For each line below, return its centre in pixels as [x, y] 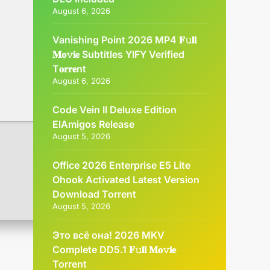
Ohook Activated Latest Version [126, 180]
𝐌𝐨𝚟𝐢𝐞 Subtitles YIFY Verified [119, 54]
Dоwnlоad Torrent [95, 194]
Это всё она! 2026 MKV [109, 235]
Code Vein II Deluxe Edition [115, 110]
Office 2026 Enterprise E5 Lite [122, 165]
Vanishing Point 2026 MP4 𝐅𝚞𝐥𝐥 [125, 40]
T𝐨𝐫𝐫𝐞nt [70, 69]
